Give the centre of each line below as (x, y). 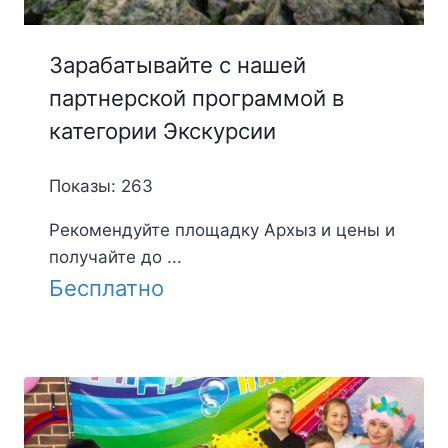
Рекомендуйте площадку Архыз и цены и (221, 230)
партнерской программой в (196, 98)
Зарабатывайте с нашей (177, 65)
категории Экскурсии (162, 131)
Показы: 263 (100, 186)
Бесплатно (106, 288)
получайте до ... (115, 257)
